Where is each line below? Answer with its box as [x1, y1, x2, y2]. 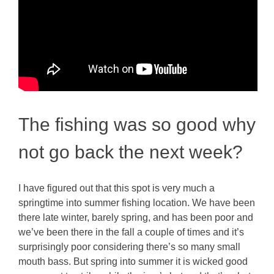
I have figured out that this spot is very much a [18, 183, 215, 194]
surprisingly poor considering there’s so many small [18, 242, 241, 253]
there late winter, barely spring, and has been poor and [18, 212, 254, 223]
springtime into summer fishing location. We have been [18, 198, 256, 209]
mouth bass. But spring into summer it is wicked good [18, 256, 248, 267]
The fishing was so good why [18, 114, 256, 135]
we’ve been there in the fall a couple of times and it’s [18, 227, 245, 238]
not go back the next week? [18, 142, 243, 163]
